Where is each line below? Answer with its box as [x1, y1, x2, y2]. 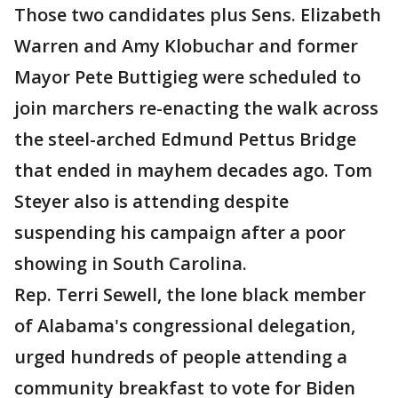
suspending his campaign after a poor [14, 220, 346, 244]
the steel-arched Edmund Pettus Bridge [14, 127, 356, 151]
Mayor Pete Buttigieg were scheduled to [14, 65, 361, 89]
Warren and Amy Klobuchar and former [14, 34, 358, 58]
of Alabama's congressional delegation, [14, 314, 355, 338]
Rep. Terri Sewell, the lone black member [14, 283, 366, 306]
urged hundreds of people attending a [14, 345, 347, 369]
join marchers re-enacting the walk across [14, 96, 378, 120]
